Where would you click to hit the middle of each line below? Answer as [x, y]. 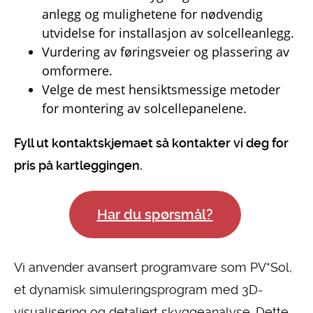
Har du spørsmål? [155, 214]
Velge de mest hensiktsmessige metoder [161, 89]
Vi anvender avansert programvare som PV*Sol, [153, 267]
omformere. [77, 70]
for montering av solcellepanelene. [144, 108]
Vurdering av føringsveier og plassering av [166, 51]
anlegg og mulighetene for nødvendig [152, 14]
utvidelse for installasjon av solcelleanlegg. [168, 32]
